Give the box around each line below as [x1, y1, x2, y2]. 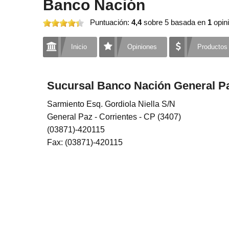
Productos [197, 43, 227, 51]
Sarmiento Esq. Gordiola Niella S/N [47, 100, 175, 108]
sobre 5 [142, 18, 171, 27]
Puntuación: [90, 18, 131, 27]
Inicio [71, 43, 87, 51]
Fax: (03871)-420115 [47, 138, 123, 147]
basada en [171, 18, 208, 27]
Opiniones [127, 43, 157, 51]
